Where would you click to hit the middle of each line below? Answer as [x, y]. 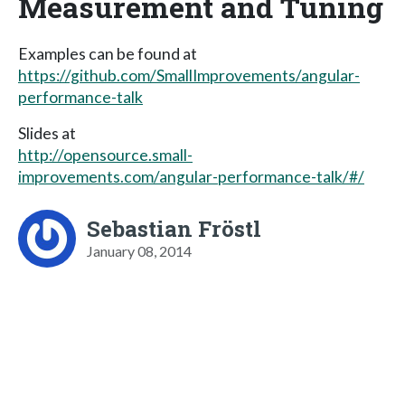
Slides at [47, 133]
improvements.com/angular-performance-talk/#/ [191, 176]
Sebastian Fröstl [174, 228]
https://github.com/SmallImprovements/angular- [189, 75]
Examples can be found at [108, 53]
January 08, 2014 [139, 250]
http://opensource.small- [105, 155]
